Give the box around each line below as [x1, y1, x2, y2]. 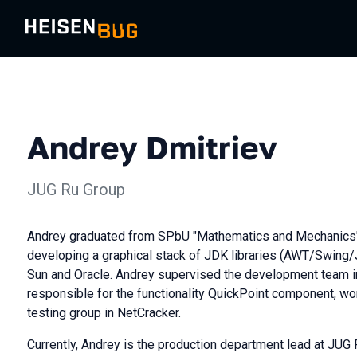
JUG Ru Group [27, 180, 125, 199]
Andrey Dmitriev [27, 128, 277, 167]
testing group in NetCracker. [27, 305, 181, 320]
